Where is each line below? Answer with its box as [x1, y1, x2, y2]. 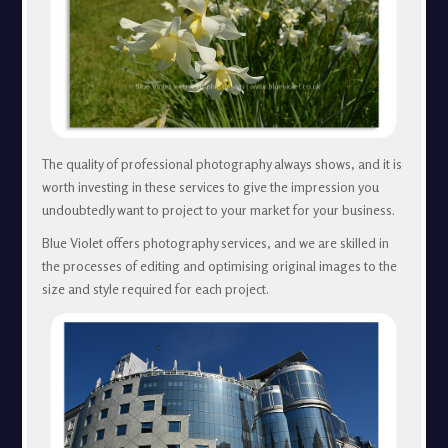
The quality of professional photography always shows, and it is [41, 155, 402, 172]
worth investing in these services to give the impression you [41, 178, 379, 195]
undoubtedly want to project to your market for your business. [41, 201, 395, 218]
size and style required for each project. [41, 280, 269, 297]
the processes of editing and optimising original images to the [41, 257, 397, 274]
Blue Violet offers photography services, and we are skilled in [41, 234, 389, 251]
